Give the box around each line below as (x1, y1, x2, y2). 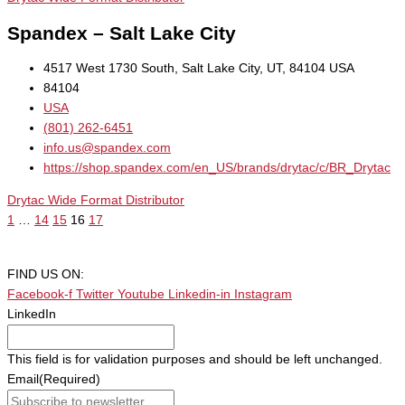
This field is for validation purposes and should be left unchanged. (7, 352, 382, 366)
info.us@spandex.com (43, 141, 171, 155)
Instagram (234, 287, 292, 301)
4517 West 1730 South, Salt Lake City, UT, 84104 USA (43, 61, 354, 76)
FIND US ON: (7, 267, 84, 281)
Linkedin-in (168, 287, 231, 301)
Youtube (118, 287, 165, 301)
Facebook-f (7, 287, 72, 301)
